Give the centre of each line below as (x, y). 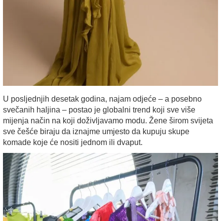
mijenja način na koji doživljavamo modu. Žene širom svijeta (108, 120)
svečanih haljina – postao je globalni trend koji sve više (99, 110)
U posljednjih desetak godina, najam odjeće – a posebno (102, 99)
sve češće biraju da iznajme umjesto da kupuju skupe (96, 131)
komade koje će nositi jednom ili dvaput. (73, 142)
